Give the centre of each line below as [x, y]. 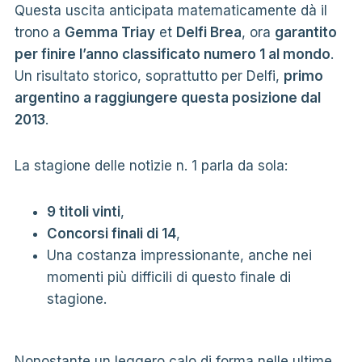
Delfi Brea [208, 32]
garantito [305, 32]
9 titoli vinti [83, 211]
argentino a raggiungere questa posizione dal [167, 97]
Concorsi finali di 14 [111, 233]
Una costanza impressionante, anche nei [179, 255]
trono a [39, 32]
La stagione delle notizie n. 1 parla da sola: [151, 165]
